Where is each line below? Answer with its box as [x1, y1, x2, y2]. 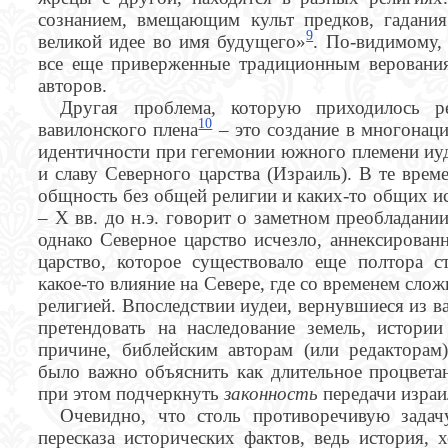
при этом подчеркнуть [38, 382, 224, 404]
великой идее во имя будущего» [38, 30, 307, 52]
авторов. [38, 74, 107, 96]
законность [224, 382, 323, 404]
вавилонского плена [38, 118, 199, 140]
